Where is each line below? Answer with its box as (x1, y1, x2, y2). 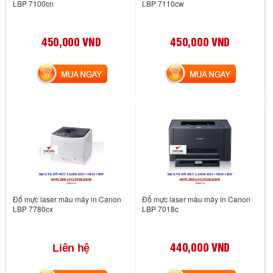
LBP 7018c (141, 204, 179, 214)
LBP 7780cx (13, 204, 53, 214)
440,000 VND (170, 239, 230, 254)
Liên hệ (52, 242, 90, 254)
